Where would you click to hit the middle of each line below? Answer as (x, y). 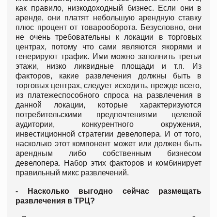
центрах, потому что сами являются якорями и (108, 47)
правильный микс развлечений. (74, 173)
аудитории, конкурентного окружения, (108, 124)
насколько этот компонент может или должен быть (108, 144)
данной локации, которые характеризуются (108, 105)
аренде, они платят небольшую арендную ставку (108, 18)
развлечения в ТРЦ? (55, 201)
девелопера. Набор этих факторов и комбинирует (108, 163)
